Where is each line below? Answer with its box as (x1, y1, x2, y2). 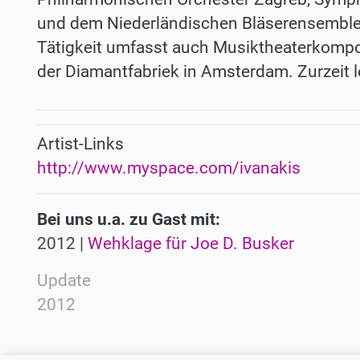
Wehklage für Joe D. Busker (88, 234, 294, 254)
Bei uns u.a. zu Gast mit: (37, 210, 220, 230)
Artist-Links (37, 134, 124, 154)
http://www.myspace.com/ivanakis (37, 158, 301, 178)
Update (37, 271, 91, 291)
